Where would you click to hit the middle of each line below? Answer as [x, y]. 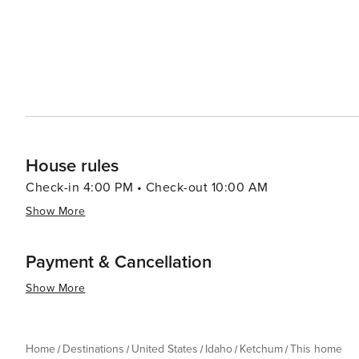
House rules [72, 166]
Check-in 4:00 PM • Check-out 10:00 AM [147, 188]
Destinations [93, 349]
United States [165, 349]
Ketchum [261, 349]
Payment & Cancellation [119, 262]
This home [316, 349]
